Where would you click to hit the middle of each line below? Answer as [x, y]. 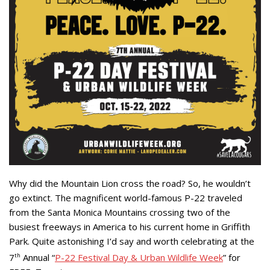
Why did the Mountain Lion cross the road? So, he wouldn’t [130, 183]
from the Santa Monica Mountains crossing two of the [120, 212]
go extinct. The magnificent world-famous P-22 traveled [126, 197]
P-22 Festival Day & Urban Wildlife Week [139, 257]
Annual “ [38, 257]
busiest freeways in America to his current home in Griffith [130, 226]
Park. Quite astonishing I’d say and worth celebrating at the [132, 241]
